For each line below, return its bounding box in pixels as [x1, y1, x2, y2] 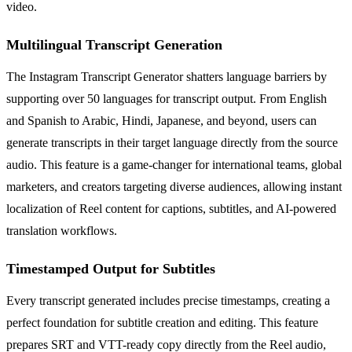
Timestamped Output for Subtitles [6, 260, 215, 277]
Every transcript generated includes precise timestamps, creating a [6, 293, 330, 307]
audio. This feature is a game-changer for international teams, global [6, 157, 342, 171]
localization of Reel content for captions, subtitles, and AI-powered [6, 201, 336, 215]
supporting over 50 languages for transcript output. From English [6, 91, 327, 105]
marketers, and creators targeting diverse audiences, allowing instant [6, 179, 342, 193]
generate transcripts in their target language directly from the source [6, 135, 338, 149]
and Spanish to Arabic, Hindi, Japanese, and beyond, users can [6, 113, 317, 127]
